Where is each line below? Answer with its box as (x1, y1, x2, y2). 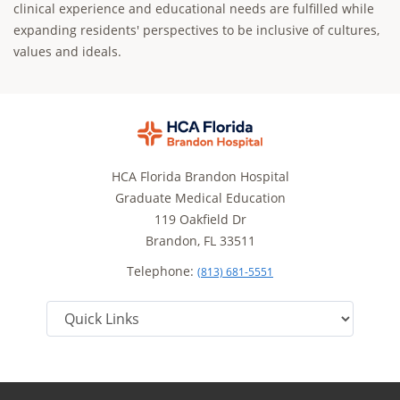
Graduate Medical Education (114, 188, 286, 206)
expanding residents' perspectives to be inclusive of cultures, (13, 21, 379, 38)
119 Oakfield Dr (154, 210, 246, 228)
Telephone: (127, 262, 197, 279)
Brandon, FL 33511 (145, 231, 255, 249)
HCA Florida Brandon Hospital (111, 167, 289, 185)
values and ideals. (13, 43, 121, 60)
